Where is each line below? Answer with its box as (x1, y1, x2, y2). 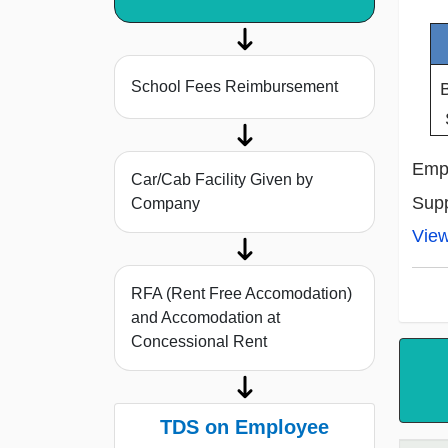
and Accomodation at (131, 309, 280, 327)
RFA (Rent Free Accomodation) (131, 285, 352, 303)
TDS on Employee (160, 416, 329, 439)
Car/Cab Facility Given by (131, 171, 313, 189)
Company (131, 195, 200, 213)
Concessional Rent (131, 333, 267, 351)
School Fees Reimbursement (131, 78, 338, 96)
